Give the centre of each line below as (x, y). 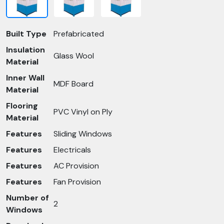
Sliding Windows (83, 134)
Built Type (26, 34)
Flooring (22, 106)
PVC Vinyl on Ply (83, 112)
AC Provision (76, 166)
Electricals (72, 150)
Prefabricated (79, 34)
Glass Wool (74, 56)
